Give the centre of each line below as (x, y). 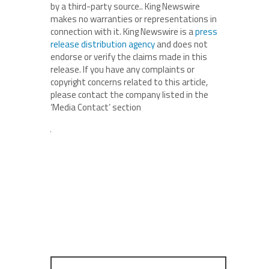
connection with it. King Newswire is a (123, 32)
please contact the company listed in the (129, 95)
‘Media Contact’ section (96, 107)
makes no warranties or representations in (134, 19)
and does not (181, 44)
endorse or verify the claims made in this (129, 57)
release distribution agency (103, 44)
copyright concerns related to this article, (129, 82)
